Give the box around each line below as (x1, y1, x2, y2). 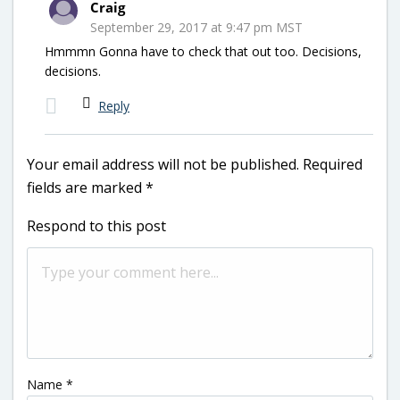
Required (303, 154, 362, 174)
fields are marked (27, 177, 146, 197)
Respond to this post (27, 215, 166, 236)
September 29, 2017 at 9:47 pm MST (90, 18, 303, 36)
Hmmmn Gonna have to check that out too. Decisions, (45, 42, 362, 60)
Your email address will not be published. (27, 154, 299, 174)
